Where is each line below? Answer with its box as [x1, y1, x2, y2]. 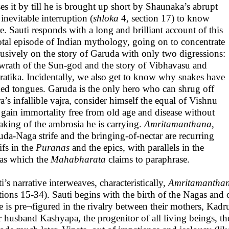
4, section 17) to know [119, 13, 210, 24]
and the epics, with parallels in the [70, 142, 204, 153]
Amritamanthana [144, 119, 212, 129]
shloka [93, 13, 119, 24]
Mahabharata [51, 154, 106, 165]
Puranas [36, 142, 70, 153]
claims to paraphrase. [106, 154, 190, 165]
